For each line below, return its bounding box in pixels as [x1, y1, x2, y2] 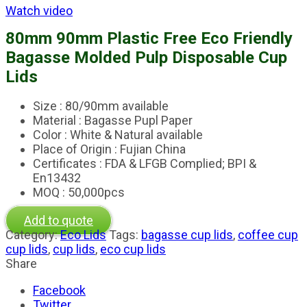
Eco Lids [60, 228, 106, 243]
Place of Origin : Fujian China [33, 142, 186, 157]
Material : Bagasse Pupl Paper [33, 113, 193, 128]
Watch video [5, 3, 73, 19]
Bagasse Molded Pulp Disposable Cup [5, 48, 287, 68]
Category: [5, 228, 60, 243]
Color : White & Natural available [33, 127, 203, 143]
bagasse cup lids [141, 228, 233, 243]
